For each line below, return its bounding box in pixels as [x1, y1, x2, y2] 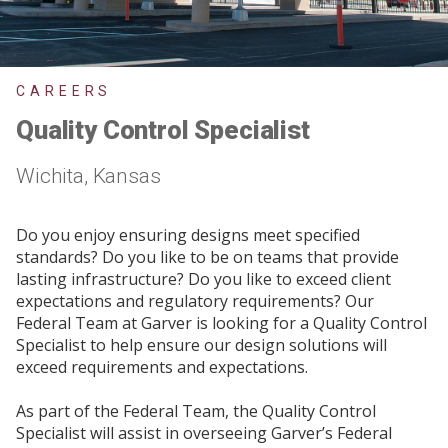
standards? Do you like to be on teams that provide [16, 246, 399, 268]
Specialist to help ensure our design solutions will [16, 334, 387, 356]
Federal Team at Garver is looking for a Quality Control [16, 312, 427, 334]
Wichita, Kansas [16, 164, 161, 188]
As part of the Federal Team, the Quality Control [16, 400, 376, 422]
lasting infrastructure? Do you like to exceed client [16, 268, 391, 290]
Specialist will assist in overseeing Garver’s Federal [16, 422, 392, 444]
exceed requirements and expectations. [16, 356, 308, 378]
